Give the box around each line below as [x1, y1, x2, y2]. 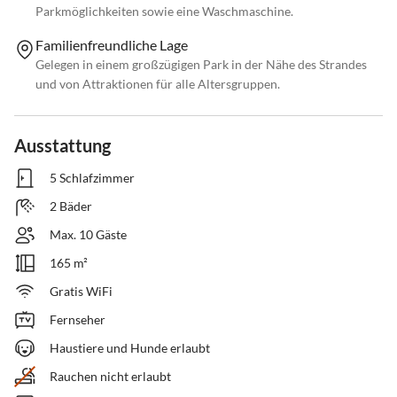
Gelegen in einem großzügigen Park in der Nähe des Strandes [35, 57, 367, 73]
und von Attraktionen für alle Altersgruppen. [35, 76, 280, 92]
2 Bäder [50, 198, 92, 214]
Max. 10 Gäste [50, 227, 127, 243]
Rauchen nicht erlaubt [50, 369, 171, 385]
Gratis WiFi [50, 284, 113, 300]
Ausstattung [14, 135, 111, 157]
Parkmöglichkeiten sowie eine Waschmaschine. [35, 4, 293, 19]
